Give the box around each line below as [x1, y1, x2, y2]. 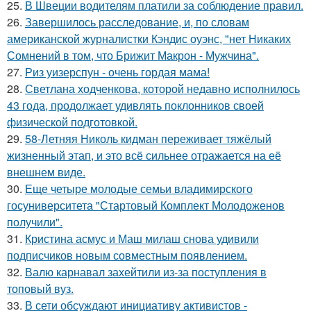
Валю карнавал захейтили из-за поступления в [25, 263, 267, 280]
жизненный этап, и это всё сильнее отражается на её [7, 146, 281, 163]
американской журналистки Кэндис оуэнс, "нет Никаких [7, 30, 291, 47]
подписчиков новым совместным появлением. [7, 246, 247, 263]
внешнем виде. [7, 163, 85, 180]
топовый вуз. [7, 280, 74, 296]
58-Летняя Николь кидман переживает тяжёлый [25, 130, 271, 146]
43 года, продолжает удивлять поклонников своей [7, 96, 264, 113]
